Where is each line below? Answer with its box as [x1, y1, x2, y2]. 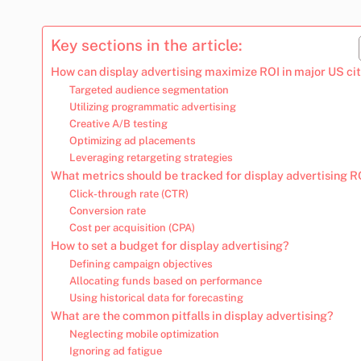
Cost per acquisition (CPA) [68, 221, 195, 234]
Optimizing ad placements [68, 134, 196, 147]
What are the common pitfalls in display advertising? [51, 308, 334, 322]
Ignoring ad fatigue [68, 344, 162, 357]
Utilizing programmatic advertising [68, 100, 236, 113]
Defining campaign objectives [68, 257, 213, 270]
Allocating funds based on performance [68, 274, 262, 287]
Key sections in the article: [51, 35, 243, 54]
